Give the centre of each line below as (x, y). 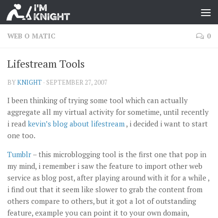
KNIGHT (29, 82)
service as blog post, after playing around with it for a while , (108, 178)
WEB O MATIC (31, 36)
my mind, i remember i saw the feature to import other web (105, 166)
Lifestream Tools (46, 64)
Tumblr (19, 154)
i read (18, 124)
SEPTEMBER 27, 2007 (77, 82)
